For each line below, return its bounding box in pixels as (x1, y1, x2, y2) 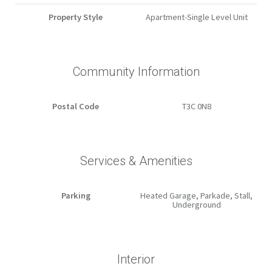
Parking (61, 190, 90, 202)
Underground (172, 199, 221, 211)
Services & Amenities (80, 154, 192, 169)
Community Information (72, 64, 200, 80)
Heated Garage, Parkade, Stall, (140, 190, 253, 202)
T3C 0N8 (182, 101, 211, 112)
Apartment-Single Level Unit (145, 12, 248, 23)
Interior (117, 252, 155, 267)
